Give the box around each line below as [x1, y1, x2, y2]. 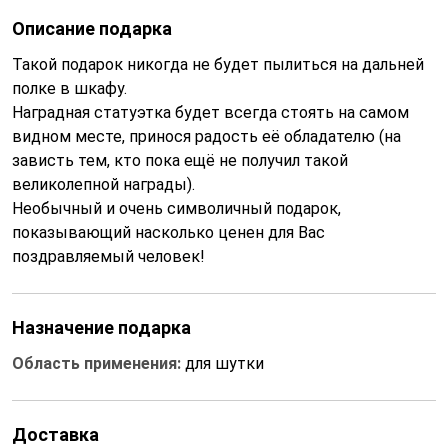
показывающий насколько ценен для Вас [12, 223, 325, 242]
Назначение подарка [12, 317, 191, 338]
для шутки [185, 354, 264, 373]
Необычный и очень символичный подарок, [12, 199, 341, 218]
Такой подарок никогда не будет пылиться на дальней [12, 55, 424, 74]
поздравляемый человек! [12, 247, 205, 266]
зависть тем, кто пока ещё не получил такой [12, 151, 348, 170]
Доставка [12, 424, 99, 445]
